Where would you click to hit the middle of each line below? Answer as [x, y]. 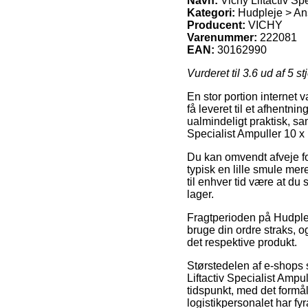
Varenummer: [222, 37]
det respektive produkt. [242, 242]
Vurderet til [215, 73]
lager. [200, 194]
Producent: [216, 25]
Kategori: [211, 12]
